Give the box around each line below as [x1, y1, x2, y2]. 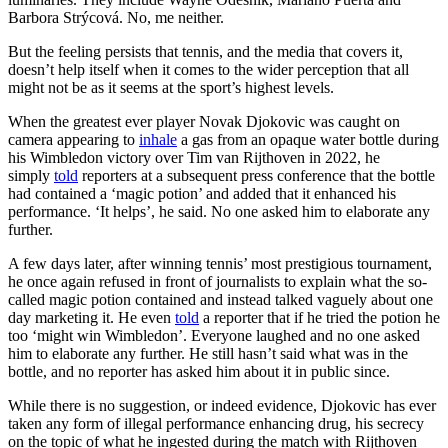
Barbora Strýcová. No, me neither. [8, 9, 232, 27]
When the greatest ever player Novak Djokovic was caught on [8, 113, 400, 131]
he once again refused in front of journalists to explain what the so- [8, 273, 427, 291]
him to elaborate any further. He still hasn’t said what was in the [8, 345, 408, 363]
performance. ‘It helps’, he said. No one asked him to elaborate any [8, 203, 430, 221]
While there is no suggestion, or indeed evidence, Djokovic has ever [8, 397, 436, 415]
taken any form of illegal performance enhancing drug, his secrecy [8, 415, 424, 433]
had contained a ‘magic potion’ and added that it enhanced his [8, 185, 396, 203]
